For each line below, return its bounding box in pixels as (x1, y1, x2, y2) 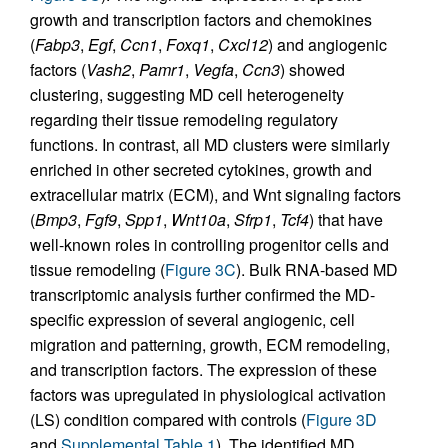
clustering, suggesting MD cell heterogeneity (30, 82, 344, 106)
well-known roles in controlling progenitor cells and (30, 232, 389, 256)
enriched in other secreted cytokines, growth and (30, 157, 372, 181)
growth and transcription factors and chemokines (30, 7, 372, 31)
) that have (309, 207, 383, 231)
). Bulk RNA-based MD (236, 257, 398, 281)
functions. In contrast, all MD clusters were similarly (30, 132, 390, 156)
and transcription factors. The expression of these (30, 357, 377, 381)
